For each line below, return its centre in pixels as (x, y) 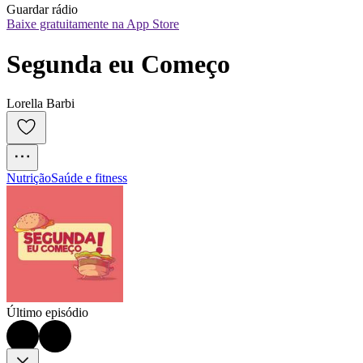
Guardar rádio (42, 10)
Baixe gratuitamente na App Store (93, 24)
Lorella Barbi (41, 104)
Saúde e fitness (89, 178)
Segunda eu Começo (118, 64)
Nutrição (29, 178)
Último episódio (47, 313)
